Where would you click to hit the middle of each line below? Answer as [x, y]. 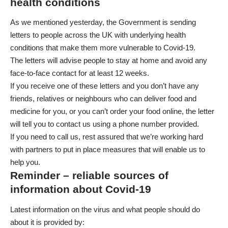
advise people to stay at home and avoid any [133, 61]
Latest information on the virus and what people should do [105, 209]
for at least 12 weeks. [113, 73]
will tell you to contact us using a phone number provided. [105, 124]
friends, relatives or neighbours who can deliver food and [103, 99]
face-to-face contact [43, 73]
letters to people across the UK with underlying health [98, 35]
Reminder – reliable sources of [89, 176]
